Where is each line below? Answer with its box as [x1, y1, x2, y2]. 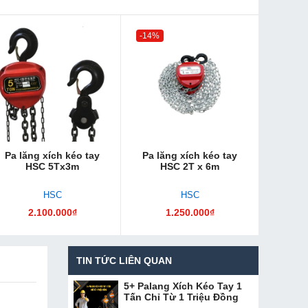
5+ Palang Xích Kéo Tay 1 [123, 280, 242, 291]
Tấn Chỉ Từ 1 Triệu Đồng [123, 291, 239, 302]
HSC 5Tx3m [25, 160, 79, 172]
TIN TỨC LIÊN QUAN [76, 254, 172, 266]
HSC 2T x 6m [160, 160, 219, 172]
